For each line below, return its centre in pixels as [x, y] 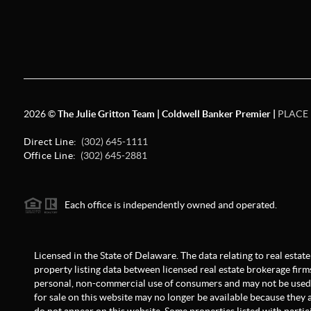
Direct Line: [51, 141]
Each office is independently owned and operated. [167, 204]
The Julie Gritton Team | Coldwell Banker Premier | [167, 114]
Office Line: [51, 155]
